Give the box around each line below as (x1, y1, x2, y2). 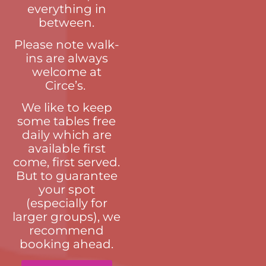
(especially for (26, 196, 107, 211)
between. (39, 15, 94, 30)
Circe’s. (45, 78, 88, 93)
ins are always (25, 50, 108, 65)
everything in (27, 1, 106, 16)
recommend (29, 223, 104, 238)
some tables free (17, 114, 116, 129)
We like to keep (21, 100, 112, 115)
